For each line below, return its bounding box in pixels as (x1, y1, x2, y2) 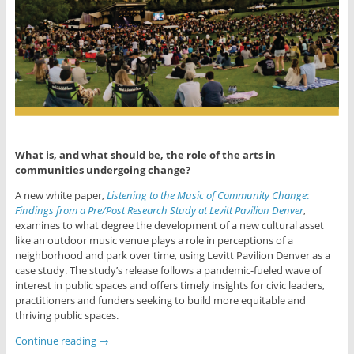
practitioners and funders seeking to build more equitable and (14, 293, 306, 308)
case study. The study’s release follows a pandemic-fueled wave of (14, 263, 322, 278)
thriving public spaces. (14, 308, 119, 323)
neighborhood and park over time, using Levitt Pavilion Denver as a (14, 248, 330, 263)
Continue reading (14, 333, 99, 348)
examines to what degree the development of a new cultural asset (14, 218, 324, 233)
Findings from (14, 203, 77, 218)
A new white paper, (14, 188, 107, 203)
